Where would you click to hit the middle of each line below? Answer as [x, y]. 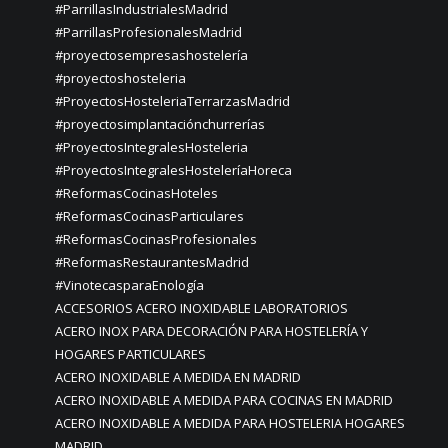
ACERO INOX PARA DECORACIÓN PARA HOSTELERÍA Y [211, 331]
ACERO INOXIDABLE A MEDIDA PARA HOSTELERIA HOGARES [230, 423]
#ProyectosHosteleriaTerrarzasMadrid [172, 101]
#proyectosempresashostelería [151, 55]
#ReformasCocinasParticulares [149, 216]
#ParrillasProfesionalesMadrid [148, 32]
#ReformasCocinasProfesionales [156, 239]
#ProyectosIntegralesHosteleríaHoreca [173, 170]
